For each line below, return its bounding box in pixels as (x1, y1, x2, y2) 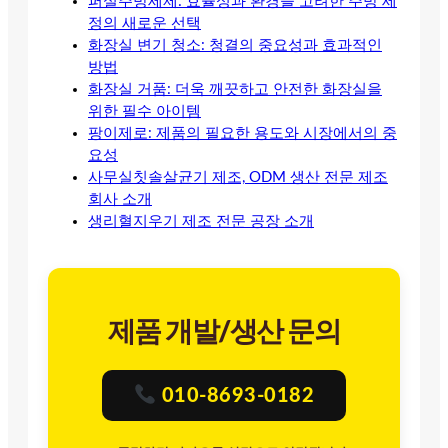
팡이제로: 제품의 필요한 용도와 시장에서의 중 (88, 125, 397, 141)
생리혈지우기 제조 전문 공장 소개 (88, 213, 314, 229)
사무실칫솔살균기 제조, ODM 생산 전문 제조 (88, 169, 388, 185)
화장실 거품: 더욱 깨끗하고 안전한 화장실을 (88, 81, 382, 97)
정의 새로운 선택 (88, 15, 201, 31)
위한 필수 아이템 (88, 103, 201, 119)
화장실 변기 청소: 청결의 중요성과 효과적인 (88, 37, 382, 53)
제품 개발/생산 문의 (107, 317, 341, 346)
